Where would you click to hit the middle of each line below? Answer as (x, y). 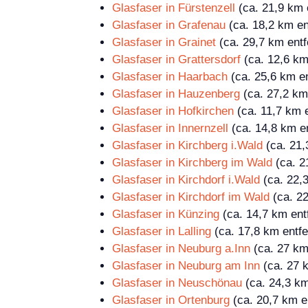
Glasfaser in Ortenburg (171, 300)
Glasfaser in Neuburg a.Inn (181, 248)
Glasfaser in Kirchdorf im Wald (191, 197)
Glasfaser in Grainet (164, 42)
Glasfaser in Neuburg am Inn (186, 265)
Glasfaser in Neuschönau (177, 283)
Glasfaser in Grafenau (169, 25)
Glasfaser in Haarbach (170, 76)
